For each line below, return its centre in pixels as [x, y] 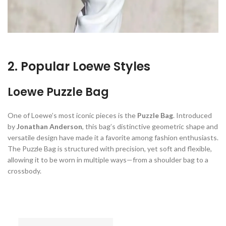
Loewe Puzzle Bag [58, 92]
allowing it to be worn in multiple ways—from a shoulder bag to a [108, 159]
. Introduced [192, 115]
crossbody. [24, 171]
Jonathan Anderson [49, 126]
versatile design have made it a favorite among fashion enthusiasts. [113, 137]
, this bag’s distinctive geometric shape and [150, 126]
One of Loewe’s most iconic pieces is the [72, 115]
